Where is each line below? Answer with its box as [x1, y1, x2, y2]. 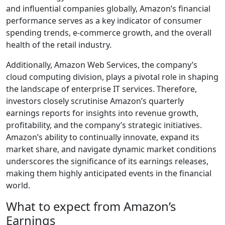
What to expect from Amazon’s [6, 198, 176, 214]
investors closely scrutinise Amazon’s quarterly [6, 95, 184, 106]
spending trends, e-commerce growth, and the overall [6, 27, 211, 38]
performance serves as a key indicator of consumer [6, 15, 202, 26]
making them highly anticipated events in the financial [6, 167, 211, 179]
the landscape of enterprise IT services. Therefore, [6, 83, 197, 94]
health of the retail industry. [6, 39, 114, 50]
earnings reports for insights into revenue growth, [6, 107, 198, 119]
